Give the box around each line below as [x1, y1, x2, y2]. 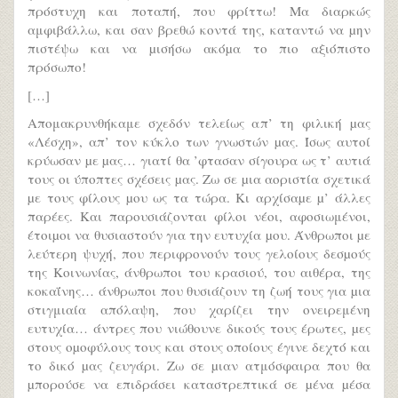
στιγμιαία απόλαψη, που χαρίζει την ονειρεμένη [28, 300, 370, 319]
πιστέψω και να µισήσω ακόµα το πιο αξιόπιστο [28, 39, 370, 58]
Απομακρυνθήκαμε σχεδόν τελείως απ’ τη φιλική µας [28, 114, 370, 132]
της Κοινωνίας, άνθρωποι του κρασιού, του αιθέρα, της [28, 263, 370, 282]
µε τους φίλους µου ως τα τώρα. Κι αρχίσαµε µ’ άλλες [28, 188, 370, 207]
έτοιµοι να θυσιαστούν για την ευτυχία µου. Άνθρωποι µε [28, 226, 370, 244]
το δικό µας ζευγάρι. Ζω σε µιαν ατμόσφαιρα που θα [28, 356, 370, 375]
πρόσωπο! [28, 58, 86, 76]
